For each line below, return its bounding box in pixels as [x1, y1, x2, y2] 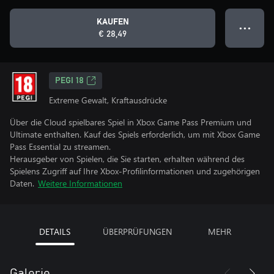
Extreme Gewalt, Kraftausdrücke [49, 94, 167, 106]
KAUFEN [96, 18, 129, 26]
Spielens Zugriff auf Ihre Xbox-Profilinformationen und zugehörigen [10, 165, 260, 177]
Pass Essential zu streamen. [10, 141, 111, 152]
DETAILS [39, 226, 70, 237]
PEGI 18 [55, 76, 84, 85]
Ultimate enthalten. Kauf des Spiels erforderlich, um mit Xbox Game [10, 128, 260, 140]
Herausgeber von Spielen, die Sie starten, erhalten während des [10, 153, 245, 165]
